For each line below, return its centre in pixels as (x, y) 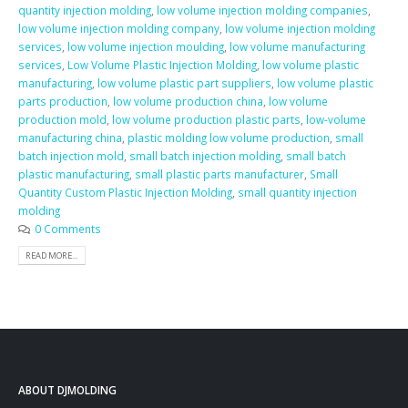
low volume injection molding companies (262, 10)
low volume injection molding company (119, 28)
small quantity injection (297, 192)
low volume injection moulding (146, 46)
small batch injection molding (205, 155)
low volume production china (188, 101)
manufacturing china (70, 137)
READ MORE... (52, 255)
